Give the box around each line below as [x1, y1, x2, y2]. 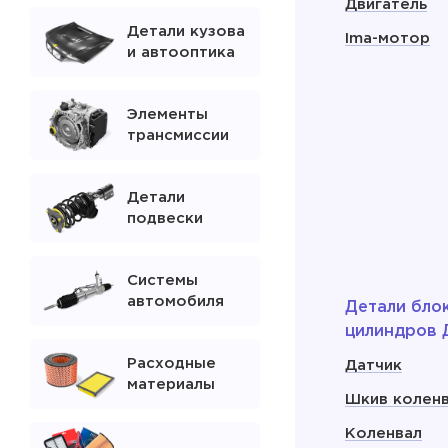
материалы [126, 378, 215, 391]
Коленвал [345, 427, 422, 440]
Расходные [126, 357, 216, 370]
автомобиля [126, 295, 224, 308]
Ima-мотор [345, 32, 430, 45]
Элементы [126, 108, 208, 121]
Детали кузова [126, 25, 245, 38]
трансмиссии [126, 129, 229, 142]
